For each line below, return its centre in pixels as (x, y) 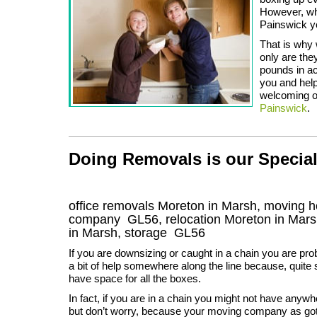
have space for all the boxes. (135, 278)
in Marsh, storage (121, 232)
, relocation (191, 219)
